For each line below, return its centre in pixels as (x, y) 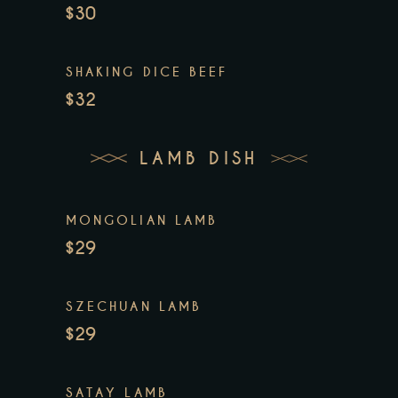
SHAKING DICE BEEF (147, 72)
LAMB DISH (199, 159)
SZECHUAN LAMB (134, 306)
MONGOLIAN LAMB (142, 220)
